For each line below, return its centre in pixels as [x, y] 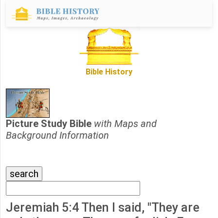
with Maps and [125, 124]
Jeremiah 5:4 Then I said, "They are [103, 208]
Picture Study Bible [50, 124]
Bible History [109, 72]
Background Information [57, 136]
